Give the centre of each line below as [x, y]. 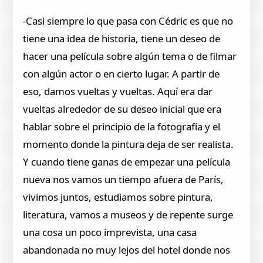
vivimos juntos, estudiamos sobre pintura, [118, 197]
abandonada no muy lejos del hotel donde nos [127, 250]
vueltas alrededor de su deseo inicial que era [122, 109]
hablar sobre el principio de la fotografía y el [122, 127]
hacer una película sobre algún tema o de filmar [130, 56]
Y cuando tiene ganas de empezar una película [127, 162]
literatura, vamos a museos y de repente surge [128, 215]
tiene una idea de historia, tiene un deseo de [122, 39]
